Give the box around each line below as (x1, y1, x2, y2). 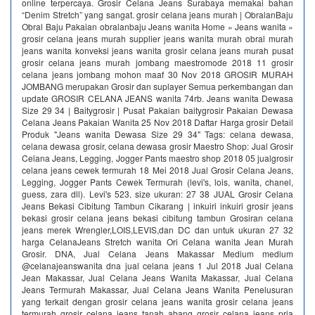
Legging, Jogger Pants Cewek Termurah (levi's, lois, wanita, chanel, (22, 176, 293, 188)
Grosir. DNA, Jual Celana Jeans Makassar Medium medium (22, 247, 293, 259)
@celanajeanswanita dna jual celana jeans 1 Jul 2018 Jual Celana (22, 259, 293, 271)
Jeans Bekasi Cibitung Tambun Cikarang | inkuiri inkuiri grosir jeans (22, 200, 293, 212)
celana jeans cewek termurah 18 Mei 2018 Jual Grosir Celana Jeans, (22, 164, 293, 176)
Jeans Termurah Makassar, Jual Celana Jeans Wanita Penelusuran (22, 283, 293, 295)
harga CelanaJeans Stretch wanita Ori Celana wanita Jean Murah (22, 236, 293, 247)
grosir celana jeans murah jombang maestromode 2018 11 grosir (22, 56, 293, 68)
